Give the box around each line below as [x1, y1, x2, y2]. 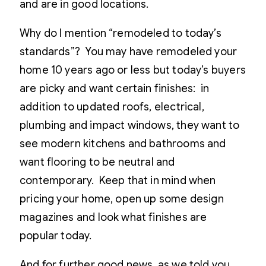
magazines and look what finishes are [20, 210, 207, 224]
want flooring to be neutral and [20, 155, 175, 169]
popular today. [20, 229, 97, 242]
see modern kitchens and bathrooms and [20, 137, 226, 150]
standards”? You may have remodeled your [20, 45, 237, 58]
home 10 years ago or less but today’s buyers [20, 63, 246, 77]
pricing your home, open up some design [20, 192, 224, 205]
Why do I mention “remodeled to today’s [20, 26, 221, 40]
